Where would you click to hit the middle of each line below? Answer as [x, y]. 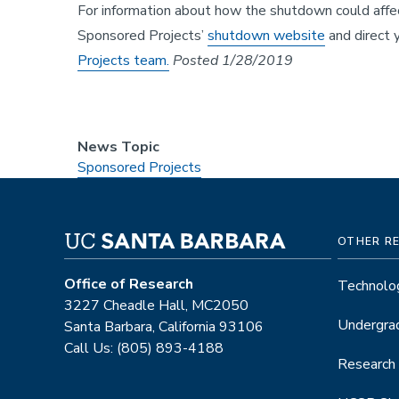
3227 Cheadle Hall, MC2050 [156, 305]
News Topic [118, 147]
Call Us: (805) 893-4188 [144, 348]
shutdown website [266, 35]
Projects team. [123, 60]
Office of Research [129, 284]
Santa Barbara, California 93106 [164, 326]
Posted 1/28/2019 [233, 60]
